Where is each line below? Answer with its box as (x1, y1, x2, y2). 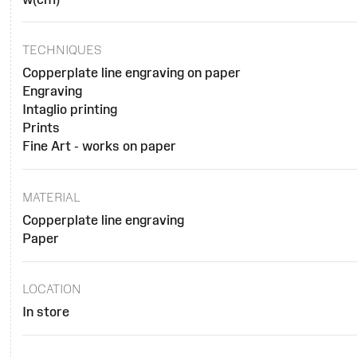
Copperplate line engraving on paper (22, 65, 241, 80)
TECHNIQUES (22, 43, 101, 57)
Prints (22, 120, 60, 135)
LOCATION (22, 282, 81, 296)
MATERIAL (22, 190, 80, 204)
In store (22, 304, 69, 320)
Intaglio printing (22, 102, 117, 117)
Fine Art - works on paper (22, 139, 176, 154)
